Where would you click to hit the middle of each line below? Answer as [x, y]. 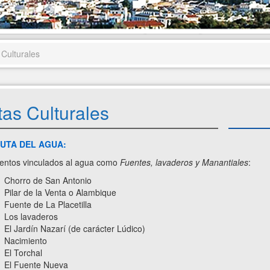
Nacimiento [25, 240]
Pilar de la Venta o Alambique [60, 192]
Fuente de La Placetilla [48, 204]
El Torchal [23, 253]
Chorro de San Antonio [48, 180]
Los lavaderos [31, 216]
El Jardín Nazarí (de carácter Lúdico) [74, 228]
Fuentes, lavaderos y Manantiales [184, 162]
